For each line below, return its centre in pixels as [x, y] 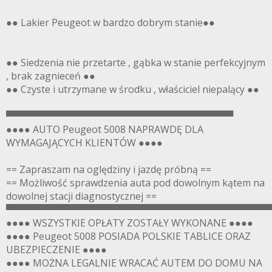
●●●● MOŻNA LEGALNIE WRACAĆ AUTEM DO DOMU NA [134, 263]
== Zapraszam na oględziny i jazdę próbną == [109, 170]
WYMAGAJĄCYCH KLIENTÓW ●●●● [84, 143]
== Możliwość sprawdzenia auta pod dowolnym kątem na [135, 183]
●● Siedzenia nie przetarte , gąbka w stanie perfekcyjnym [136, 63]
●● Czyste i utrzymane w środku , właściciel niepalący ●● [133, 90]
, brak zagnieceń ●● [51, 76]
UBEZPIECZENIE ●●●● [56, 250]
